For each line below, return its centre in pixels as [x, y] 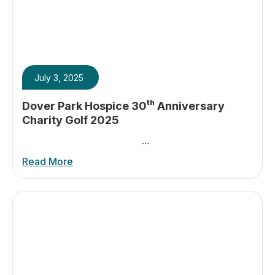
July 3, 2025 [59, 78]
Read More [48, 161]
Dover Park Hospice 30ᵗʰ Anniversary [123, 106]
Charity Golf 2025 [71, 120]
